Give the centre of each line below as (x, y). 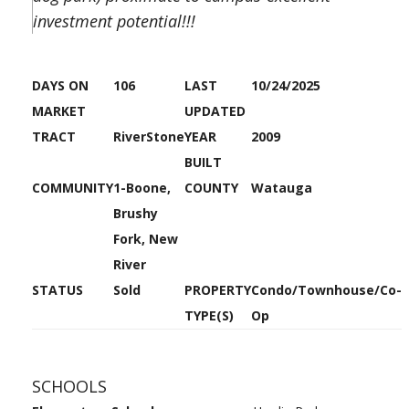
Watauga (282, 188)
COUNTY (211, 188)
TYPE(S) (209, 315)
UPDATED (215, 111)
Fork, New (146, 239)
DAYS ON (60, 85)
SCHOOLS (69, 386)
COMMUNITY (73, 188)
